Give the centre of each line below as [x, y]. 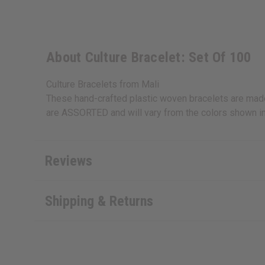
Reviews [68, 161]
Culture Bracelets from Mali [103, 85]
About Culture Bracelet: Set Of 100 [149, 58]
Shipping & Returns [99, 201]
